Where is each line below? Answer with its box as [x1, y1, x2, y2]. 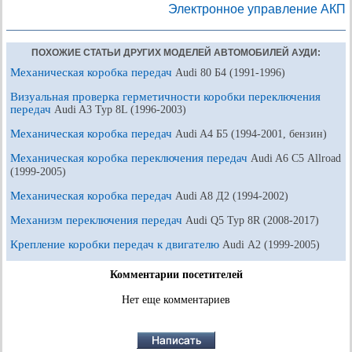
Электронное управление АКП [168, 2, 346, 16]
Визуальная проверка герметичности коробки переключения [10, 90, 321, 103]
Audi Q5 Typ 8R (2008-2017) [185, 214, 319, 226]
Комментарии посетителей [109, 268, 243, 280]
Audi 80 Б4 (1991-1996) [175, 66, 285, 79]
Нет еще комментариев [122, 293, 230, 306]
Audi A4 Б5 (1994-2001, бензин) [175, 127, 327, 140]
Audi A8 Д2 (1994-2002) [175, 189, 288, 202]
